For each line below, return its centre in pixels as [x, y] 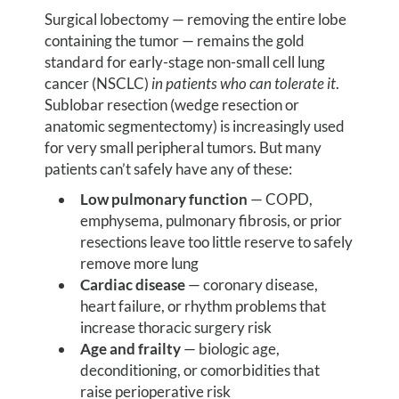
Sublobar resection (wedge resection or [172, 105]
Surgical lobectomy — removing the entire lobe [196, 20]
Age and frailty [131, 349]
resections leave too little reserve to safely [217, 242]
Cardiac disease [133, 285]
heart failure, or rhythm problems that [204, 306]
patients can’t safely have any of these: [169, 169]
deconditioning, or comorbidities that [200, 370]
